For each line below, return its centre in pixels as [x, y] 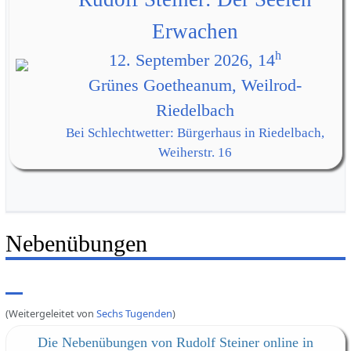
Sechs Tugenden [134, 313]
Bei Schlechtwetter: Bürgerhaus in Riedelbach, [195, 133]
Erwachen [195, 32]
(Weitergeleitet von [51, 313]
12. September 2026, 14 [192, 61]
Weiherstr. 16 [195, 153]
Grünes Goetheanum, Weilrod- [195, 86]
